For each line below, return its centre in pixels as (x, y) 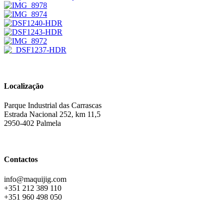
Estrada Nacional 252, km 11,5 (52, 114)
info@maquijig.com (35, 179)
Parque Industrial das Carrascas (53, 106)
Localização (24, 86)
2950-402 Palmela (32, 123)
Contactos (21, 160)
